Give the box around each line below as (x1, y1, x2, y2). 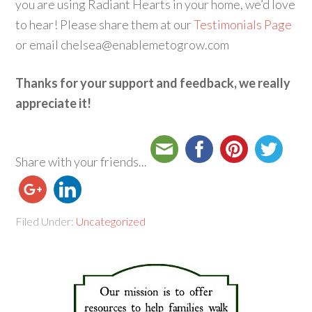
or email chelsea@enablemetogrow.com (15, 37, 230, 52)
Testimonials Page (194, 17, 292, 32)
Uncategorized (76, 214, 146, 228)
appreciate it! (15, 95, 92, 111)
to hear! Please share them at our (15, 17, 194, 32)
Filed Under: (15, 214, 77, 228)
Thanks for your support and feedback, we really (15, 75, 291, 91)
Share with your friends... (15, 154, 148, 169)
